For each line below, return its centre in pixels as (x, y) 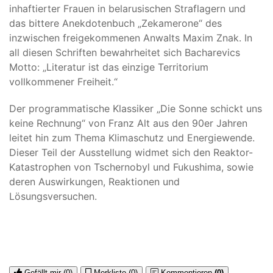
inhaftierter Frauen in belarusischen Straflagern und (127, 8)
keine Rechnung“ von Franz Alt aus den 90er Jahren (128, 123)
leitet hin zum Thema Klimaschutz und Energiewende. (132, 137)
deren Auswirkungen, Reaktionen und (94, 181)
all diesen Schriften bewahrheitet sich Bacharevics (125, 52)
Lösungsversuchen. (53, 196)
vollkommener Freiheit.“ (63, 81)
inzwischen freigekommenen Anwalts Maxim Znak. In (131, 37)
